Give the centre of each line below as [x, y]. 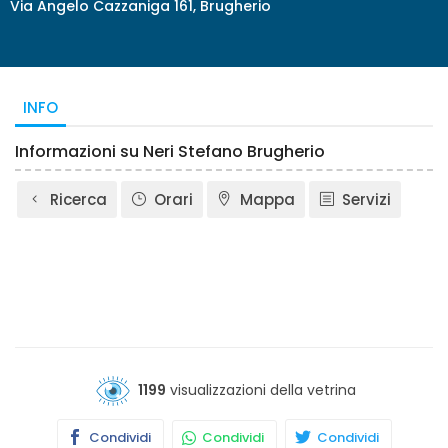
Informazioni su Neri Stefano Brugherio [170, 151]
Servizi [366, 199]
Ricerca [78, 199]
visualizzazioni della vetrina [260, 389]
